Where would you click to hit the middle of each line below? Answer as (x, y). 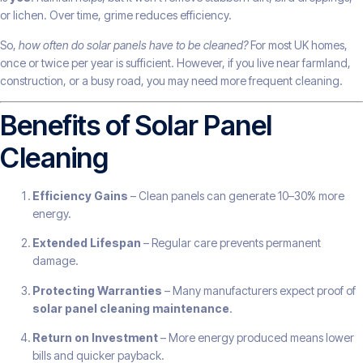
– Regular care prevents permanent (231, 243)
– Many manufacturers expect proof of (259, 290)
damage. (56, 261)
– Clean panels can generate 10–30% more (236, 195)
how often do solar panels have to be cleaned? (133, 45)
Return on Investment (95, 338)
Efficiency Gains (80, 195)
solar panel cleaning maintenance (131, 308)
